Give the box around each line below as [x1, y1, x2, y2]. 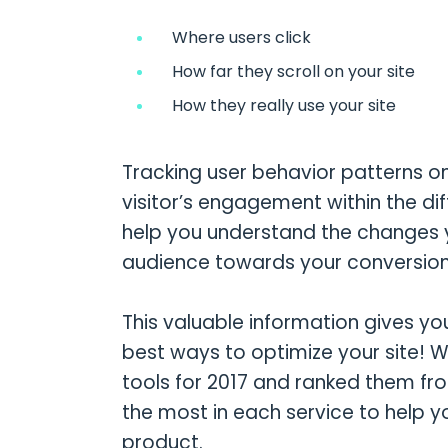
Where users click [151, 26, 311, 49]
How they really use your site [151, 94, 396, 117]
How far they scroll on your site [151, 60, 415, 83]
